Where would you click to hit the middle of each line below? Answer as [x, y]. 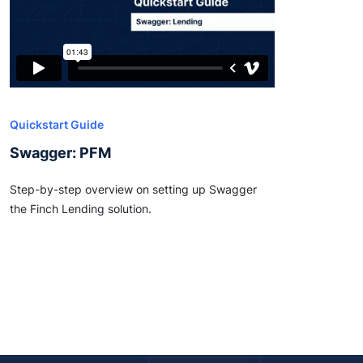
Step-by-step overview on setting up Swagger [133, 189]
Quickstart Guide [57, 124]
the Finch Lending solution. [81, 209]
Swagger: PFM [60, 153]
